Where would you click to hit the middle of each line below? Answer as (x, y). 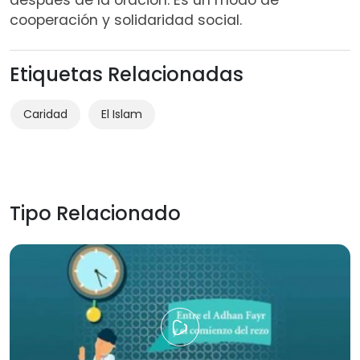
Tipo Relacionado (95, 213)
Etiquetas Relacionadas (127, 74)
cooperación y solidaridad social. (128, 20)
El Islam (122, 114)
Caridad (45, 114)
